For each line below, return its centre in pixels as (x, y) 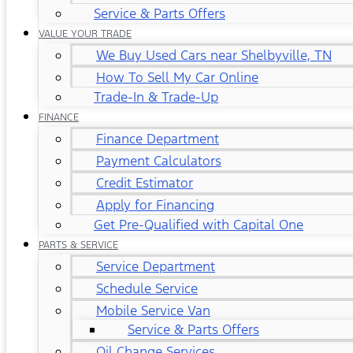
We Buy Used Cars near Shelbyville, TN (214, 55)
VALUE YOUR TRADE (85, 34)
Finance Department (158, 139)
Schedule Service (147, 288)
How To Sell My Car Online (177, 77)
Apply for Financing (155, 205)
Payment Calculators (159, 161)
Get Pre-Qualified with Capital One (199, 225)
